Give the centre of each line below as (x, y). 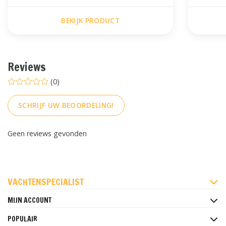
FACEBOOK (53, 171)
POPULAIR (22, 219)
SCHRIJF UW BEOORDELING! (66, 105)
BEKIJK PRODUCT (91, 21)
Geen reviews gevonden (47, 133)
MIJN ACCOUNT (30, 200)
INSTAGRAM (118, 171)
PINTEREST (183, 171)
